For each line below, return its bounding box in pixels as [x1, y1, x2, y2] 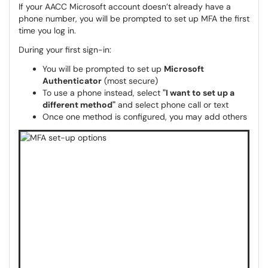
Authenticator [42, 75, 102, 86]
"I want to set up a [163, 87, 234, 98]
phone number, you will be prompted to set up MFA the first [19, 13, 249, 24]
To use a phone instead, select [42, 87, 163, 98]
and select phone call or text [115, 99, 229, 110]
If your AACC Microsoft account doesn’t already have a [19, 1, 231, 12]
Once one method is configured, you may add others [42, 111, 247, 122]
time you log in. [19, 25, 76, 36]
